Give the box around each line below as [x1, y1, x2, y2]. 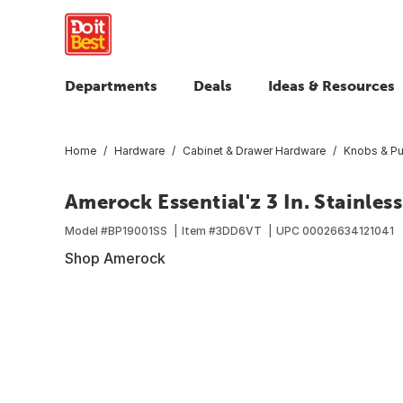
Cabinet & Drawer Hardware [183, 143, 326, 157]
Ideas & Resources [268, 77, 395, 94]
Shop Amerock [65, 248, 166, 267]
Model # [65, 223, 108, 237]
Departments [65, 77, 157, 94]
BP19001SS [108, 223, 167, 237]
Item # [182, 223, 216, 237]
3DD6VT [216, 223, 262, 237]
